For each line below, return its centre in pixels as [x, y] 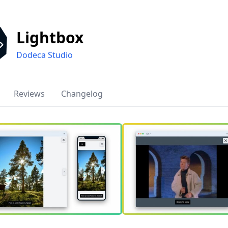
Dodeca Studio [45, 55]
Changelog [82, 94]
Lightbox [50, 37]
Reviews [29, 94]
